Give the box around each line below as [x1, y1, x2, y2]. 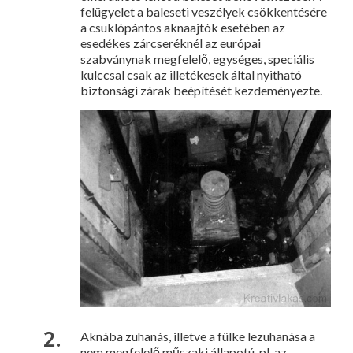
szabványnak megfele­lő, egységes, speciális [80, 50, 314, 66]
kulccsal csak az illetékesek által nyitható [80, 66, 302, 82]
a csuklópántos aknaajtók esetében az [80, 19, 285, 35]
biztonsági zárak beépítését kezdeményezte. [80, 82, 322, 98]
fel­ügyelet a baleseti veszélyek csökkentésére [80, 3, 327, 19]
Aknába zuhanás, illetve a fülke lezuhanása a [80, 329, 315, 344]
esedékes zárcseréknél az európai [80, 35, 261, 50]
